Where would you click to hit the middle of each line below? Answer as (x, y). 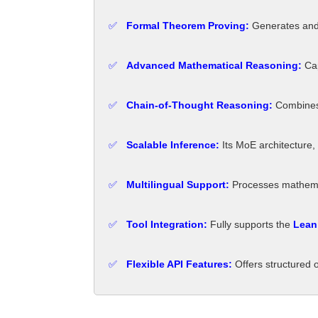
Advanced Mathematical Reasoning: (214, 66)
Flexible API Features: (179, 264)
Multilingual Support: (178, 185)
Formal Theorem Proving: (188, 26)
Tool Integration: (167, 225)
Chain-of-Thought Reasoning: (199, 105)
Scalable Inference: (173, 145)
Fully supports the (250, 225)
